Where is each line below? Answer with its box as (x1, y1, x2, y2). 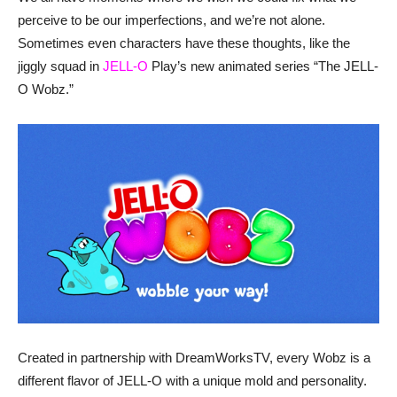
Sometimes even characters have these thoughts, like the (18, 35, 350, 51)
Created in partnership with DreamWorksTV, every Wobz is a (18, 349, 370, 365)
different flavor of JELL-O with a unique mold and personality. (18, 372, 367, 388)
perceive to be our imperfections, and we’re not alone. (18, 12, 325, 28)
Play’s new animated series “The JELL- (148, 58, 378, 74)
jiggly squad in (18, 58, 103, 74)
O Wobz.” (18, 82, 74, 97)
